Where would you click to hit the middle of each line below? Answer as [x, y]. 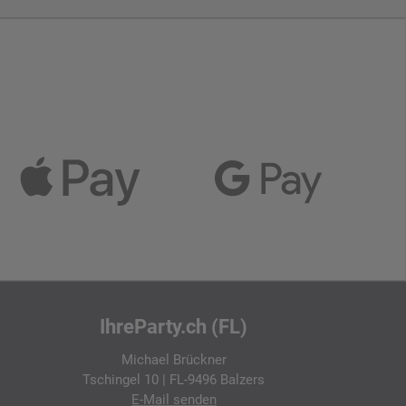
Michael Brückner [174, 360]
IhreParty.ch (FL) [174, 327]
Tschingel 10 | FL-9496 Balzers [174, 380]
